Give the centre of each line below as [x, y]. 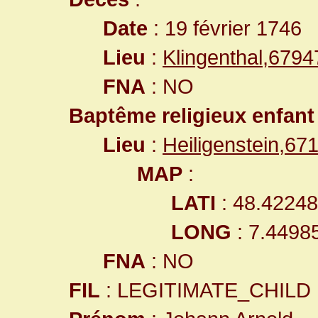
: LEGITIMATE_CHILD [205, 290]
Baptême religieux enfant [192, 115]
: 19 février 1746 [225, 28]
